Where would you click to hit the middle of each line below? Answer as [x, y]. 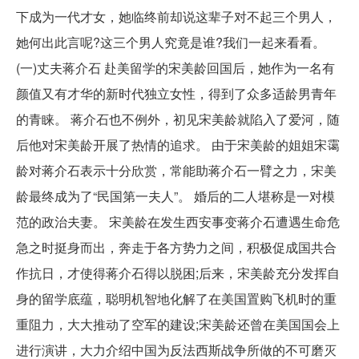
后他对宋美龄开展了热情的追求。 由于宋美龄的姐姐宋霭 [178, 144]
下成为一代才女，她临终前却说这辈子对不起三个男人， [176, 16]
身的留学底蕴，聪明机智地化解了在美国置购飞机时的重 [176, 298]
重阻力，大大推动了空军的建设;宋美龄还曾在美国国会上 [178, 324]
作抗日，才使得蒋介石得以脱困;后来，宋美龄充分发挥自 [178, 272]
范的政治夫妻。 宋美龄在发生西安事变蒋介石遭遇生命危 [178, 221]
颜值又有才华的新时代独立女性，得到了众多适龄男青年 [176, 93]
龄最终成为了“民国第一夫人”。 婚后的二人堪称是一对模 [175, 196]
